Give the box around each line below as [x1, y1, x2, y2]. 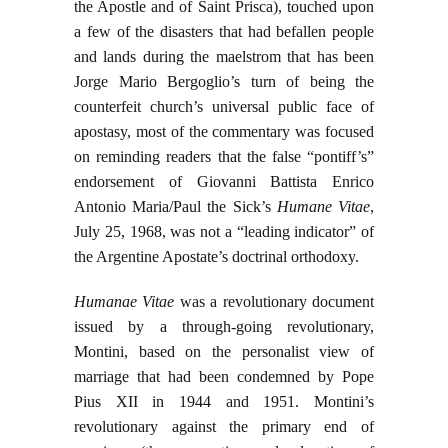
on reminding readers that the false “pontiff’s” [74, 148, 374, 166]
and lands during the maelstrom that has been [74, 48, 374, 66]
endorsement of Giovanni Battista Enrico [74, 173, 374, 191]
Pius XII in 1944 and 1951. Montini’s [74, 393, 374, 411]
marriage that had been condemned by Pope [74, 368, 374, 386]
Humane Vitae [276, 198, 371, 216]
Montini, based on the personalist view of [74, 343, 374, 361]
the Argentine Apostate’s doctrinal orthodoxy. [74, 248, 359, 266]
